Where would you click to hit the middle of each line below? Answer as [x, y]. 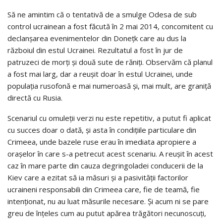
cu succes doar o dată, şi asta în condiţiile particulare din [102, 130]
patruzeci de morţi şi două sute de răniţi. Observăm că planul [110, 62]
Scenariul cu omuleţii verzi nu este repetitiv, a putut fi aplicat [109, 118]
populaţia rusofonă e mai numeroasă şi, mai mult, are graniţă [109, 86]
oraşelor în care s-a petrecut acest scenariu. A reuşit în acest [110, 154]
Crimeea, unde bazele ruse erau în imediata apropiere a [102, 142]
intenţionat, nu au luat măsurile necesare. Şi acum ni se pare [108, 201]
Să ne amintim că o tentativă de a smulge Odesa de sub [102, 15]
